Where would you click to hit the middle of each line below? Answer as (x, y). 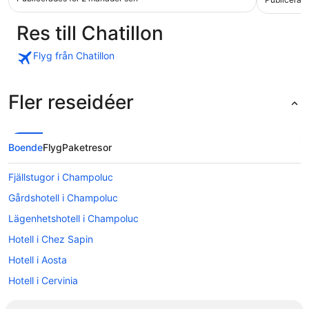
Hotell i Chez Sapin (51, 239)
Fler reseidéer (71, 102)
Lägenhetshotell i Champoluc (73, 219)
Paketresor (87, 148)
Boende (26, 148)
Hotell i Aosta (38, 260)
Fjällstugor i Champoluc (61, 177)
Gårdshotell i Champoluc (63, 198)
